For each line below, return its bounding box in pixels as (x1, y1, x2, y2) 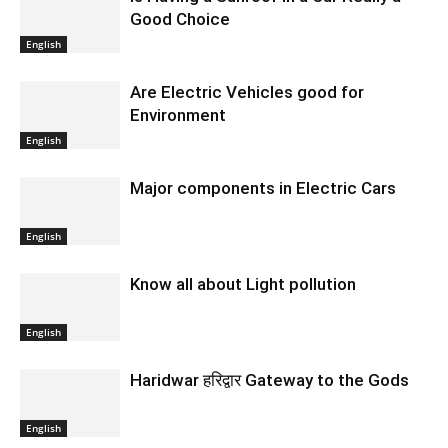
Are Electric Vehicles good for (130, 81, 364, 102)
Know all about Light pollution (130, 273, 356, 294)
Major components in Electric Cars (130, 177, 400, 198)
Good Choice (130, 8, 230, 29)
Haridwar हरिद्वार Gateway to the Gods (130, 369, 409, 390)
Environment (130, 104, 226, 125)
